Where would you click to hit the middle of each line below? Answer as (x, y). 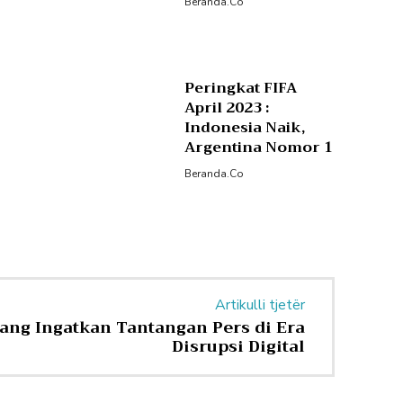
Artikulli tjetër (260, 305)
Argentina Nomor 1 (259, 147)
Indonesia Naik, (245, 127)
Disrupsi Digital (238, 347)
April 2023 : (227, 107)
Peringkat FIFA (241, 88)
